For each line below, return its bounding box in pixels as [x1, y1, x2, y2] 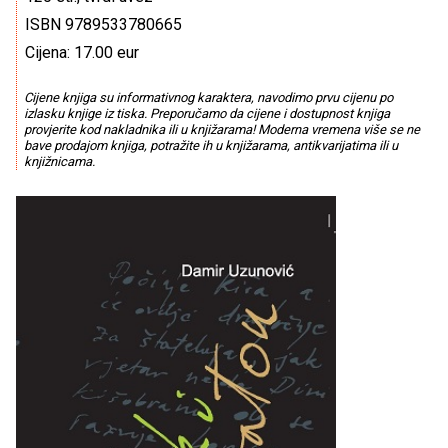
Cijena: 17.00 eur [25, 43, 139, 62]
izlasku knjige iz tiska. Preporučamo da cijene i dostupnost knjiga [23, 106, 390, 122]
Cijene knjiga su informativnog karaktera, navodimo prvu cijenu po [23, 90, 393, 106]
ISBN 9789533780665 [25, 15, 182, 34]
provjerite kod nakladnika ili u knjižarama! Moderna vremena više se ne [23, 122, 420, 138]
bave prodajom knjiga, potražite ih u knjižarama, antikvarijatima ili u [23, 138, 398, 154]
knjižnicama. [23, 154, 95, 170]
